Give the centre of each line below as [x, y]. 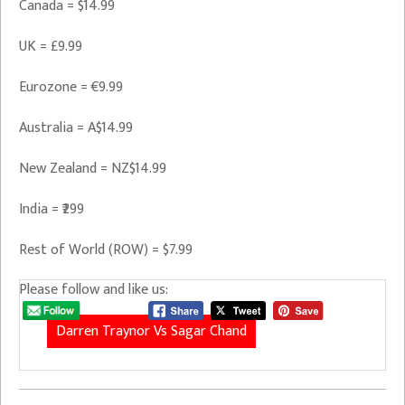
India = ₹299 [52, 209]
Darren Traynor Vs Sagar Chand [151, 331]
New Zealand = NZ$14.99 [93, 169]
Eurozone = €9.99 [71, 87]
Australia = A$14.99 [76, 128]
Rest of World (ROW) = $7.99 [106, 250]
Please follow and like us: [94, 290]
